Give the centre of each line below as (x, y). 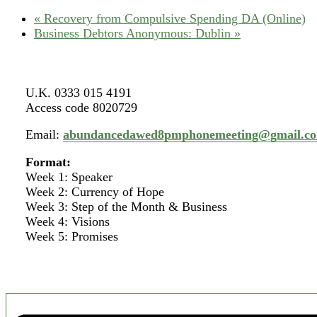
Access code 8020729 (81, 107)
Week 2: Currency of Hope (95, 191)
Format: (48, 162)
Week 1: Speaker (69, 177)
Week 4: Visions (68, 221)
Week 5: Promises (72, 236)
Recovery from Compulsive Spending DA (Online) (173, 18)
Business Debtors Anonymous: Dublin (134, 33)
